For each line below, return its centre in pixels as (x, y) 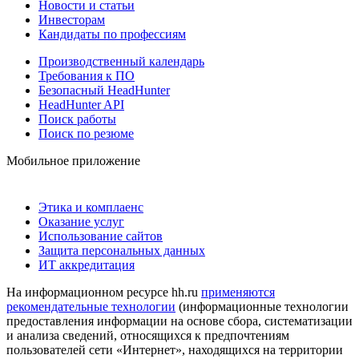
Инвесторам (72, 19)
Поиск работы (77, 119)
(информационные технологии (262, 306)
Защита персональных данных (122, 250)
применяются (238, 292)
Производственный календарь (121, 61)
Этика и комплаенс (91, 207)
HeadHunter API (81, 104)
